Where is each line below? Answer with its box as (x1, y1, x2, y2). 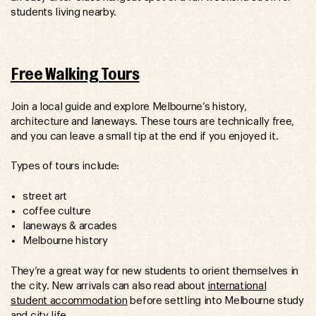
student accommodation (11, 295, 128, 306)
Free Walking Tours (11, 65, 140, 83)
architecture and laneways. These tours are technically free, (11, 116, 295, 127)
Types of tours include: (11, 161, 120, 172)
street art (23, 191, 67, 202)
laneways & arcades (23, 221, 117, 232)
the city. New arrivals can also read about (11, 280, 208, 291)
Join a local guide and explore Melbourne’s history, (11, 101, 247, 112)
